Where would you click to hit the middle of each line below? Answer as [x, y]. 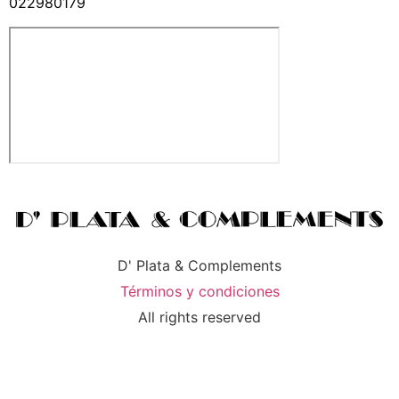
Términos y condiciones [199, 291]
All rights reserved [199, 317]
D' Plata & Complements [199, 265]
